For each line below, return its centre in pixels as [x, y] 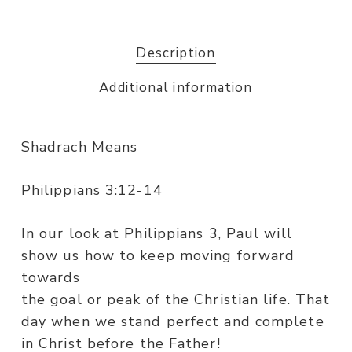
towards [51, 278]
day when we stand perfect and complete [172, 322]
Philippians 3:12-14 [92, 191]
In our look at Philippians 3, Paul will [156, 234]
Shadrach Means [79, 147]
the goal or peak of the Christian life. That [176, 300]
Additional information [176, 88]
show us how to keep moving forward [158, 256]
